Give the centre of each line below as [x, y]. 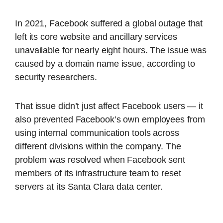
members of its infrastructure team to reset [98, 173]
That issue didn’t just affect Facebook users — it [109, 106]
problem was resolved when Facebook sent [100, 160]
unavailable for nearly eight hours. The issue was [111, 51]
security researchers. [56, 77]
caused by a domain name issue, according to [105, 64]
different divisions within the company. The [98, 146]
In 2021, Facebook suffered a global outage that [109, 24]
